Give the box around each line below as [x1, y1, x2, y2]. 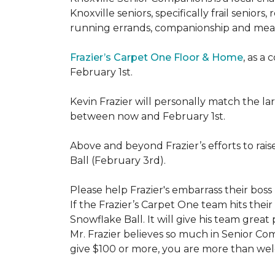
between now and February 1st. [70, 110, 225, 122]
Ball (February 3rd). [70, 155, 168, 166]
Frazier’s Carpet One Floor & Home [70, 52, 243, 63]
